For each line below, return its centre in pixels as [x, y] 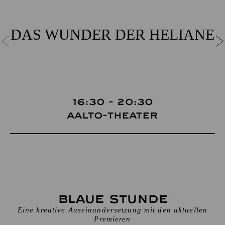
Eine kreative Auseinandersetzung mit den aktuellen [113, 210]
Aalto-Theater [113, 116]
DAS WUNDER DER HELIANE [113, 34]
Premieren [113, 219]
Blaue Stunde [113, 199]
